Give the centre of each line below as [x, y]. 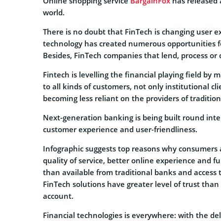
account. [58, 196]
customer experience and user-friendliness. [120, 129]
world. [54, 12]
